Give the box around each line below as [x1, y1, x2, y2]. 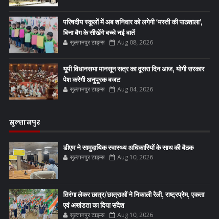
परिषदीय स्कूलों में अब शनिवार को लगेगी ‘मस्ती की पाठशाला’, [63, 17, 202, 26]
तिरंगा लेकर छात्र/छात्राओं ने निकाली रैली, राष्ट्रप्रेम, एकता [63, 190, 204, 199]
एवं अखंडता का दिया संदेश [63, 200, 124, 210]
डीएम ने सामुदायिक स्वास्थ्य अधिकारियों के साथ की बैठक [63, 143, 194, 152]
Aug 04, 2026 [117, 85, 153, 93]
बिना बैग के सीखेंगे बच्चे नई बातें [63, 28, 135, 37]
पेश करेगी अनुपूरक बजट [63, 75, 120, 84]
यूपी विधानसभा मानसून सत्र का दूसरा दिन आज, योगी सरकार [63, 64, 204, 73]
